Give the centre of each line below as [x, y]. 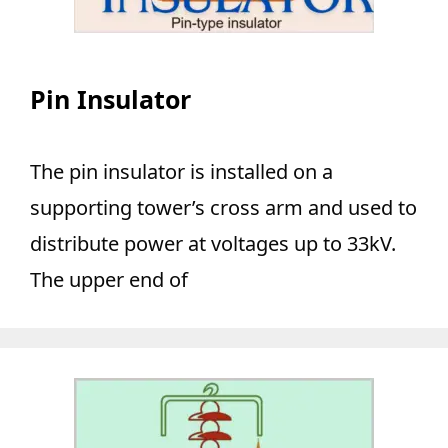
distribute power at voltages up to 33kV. [213, 243]
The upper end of [109, 279]
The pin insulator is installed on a [181, 171]
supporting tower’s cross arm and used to [223, 207]
